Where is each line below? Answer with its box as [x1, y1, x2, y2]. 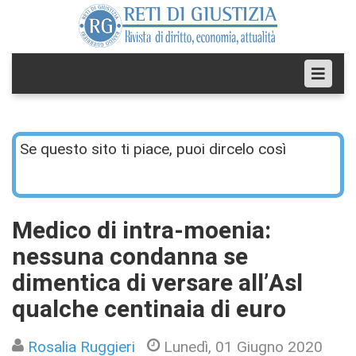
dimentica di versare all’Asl [12, 266, 303, 301]
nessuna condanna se [12, 240, 248, 275]
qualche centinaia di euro [12, 292, 286, 327]
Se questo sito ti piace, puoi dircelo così [20, 139, 286, 158]
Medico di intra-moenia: [12, 214, 271, 249]
